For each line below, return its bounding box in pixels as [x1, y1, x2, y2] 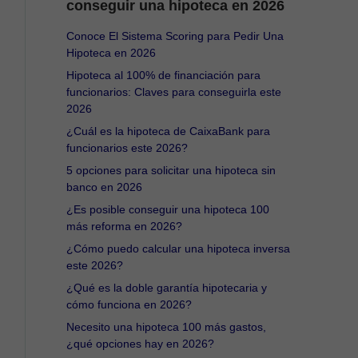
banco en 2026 [66, 180, 143, 193]
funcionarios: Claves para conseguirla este [66, 85, 282, 98]
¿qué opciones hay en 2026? [66, 336, 215, 350]
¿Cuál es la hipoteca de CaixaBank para [66, 124, 271, 137]
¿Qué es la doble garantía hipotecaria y [66, 280, 268, 294]
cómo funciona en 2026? [66, 297, 193, 311]
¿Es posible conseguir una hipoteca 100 [66, 202, 270, 216]
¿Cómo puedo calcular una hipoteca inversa [66, 241, 291, 255]
